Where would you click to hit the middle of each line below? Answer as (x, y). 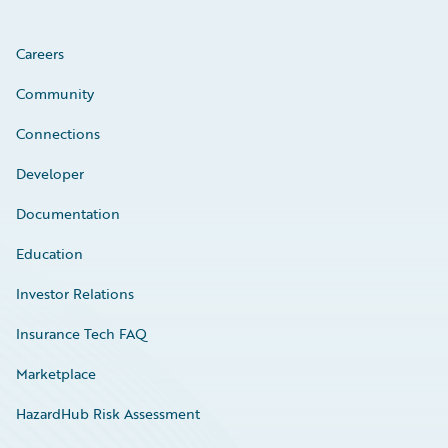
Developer (50, 173)
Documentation (68, 213)
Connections (58, 133)
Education (49, 253)
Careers (40, 53)
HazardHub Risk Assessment (108, 413)
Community (55, 93)
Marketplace (56, 373)
